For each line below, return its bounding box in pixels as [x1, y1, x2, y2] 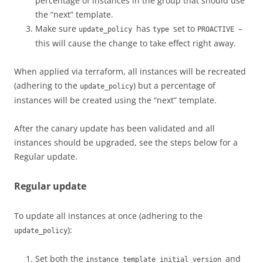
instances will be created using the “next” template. [14, 95, 217, 106]
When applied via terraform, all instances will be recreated [14, 66, 246, 77]
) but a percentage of [133, 80, 215, 91]
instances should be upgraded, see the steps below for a [14, 137, 238, 148]
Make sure [35, 23, 79, 34]
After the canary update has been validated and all [14, 123, 215, 134]
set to [173, 23, 197, 34]
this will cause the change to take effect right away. [35, 38, 236, 49]
